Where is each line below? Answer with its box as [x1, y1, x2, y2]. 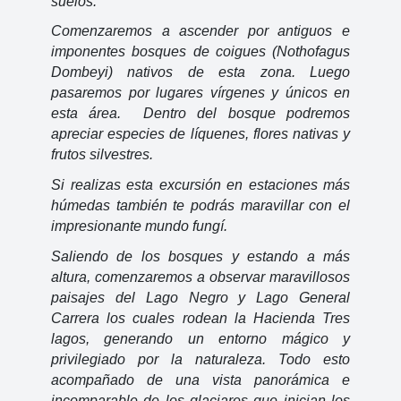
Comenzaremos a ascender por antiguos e [51, 23, 350, 39]
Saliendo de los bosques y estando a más [51, 248, 350, 264]
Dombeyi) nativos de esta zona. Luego [51, 64, 350, 81]
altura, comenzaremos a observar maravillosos [51, 269, 350, 285]
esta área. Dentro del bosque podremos [51, 106, 350, 122]
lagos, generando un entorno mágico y [51, 330, 350, 346]
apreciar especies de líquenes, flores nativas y [51, 126, 350, 142]
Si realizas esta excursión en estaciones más [51, 176, 350, 192]
